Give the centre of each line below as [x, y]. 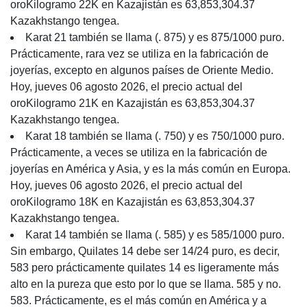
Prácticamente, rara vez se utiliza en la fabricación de [139, 54]
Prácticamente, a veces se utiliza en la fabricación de [139, 152]
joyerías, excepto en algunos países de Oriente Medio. [142, 70]
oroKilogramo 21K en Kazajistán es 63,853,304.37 [133, 103]
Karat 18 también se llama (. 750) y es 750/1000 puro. [155, 136]
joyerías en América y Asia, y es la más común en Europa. [150, 169]
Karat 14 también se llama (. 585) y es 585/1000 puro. [155, 235]
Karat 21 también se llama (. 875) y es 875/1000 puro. [155, 37]
